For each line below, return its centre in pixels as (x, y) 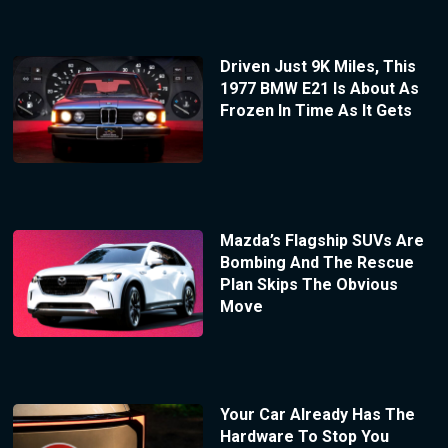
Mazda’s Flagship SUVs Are (321, 241)
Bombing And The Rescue (316, 263)
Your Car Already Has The (317, 415)
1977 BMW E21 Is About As (319, 89)
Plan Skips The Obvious (308, 285)
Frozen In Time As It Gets (315, 111)
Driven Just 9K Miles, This (317, 67)
